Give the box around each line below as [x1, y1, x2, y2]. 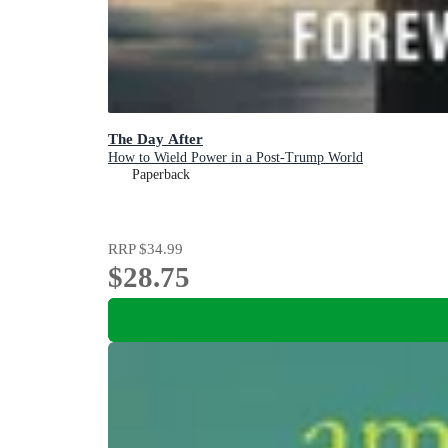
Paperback [132, 167, 190, 183]
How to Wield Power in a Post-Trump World [108, 150, 363, 166]
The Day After [108, 130, 203, 148]
